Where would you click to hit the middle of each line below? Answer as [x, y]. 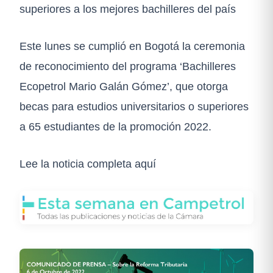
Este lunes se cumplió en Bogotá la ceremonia [132, 46]
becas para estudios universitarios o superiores [134, 107]
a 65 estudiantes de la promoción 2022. [115, 127]
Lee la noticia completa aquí [88, 164]
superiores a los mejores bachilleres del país [128, 9]
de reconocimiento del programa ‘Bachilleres [128, 66]
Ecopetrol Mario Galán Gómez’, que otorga [124, 87]
